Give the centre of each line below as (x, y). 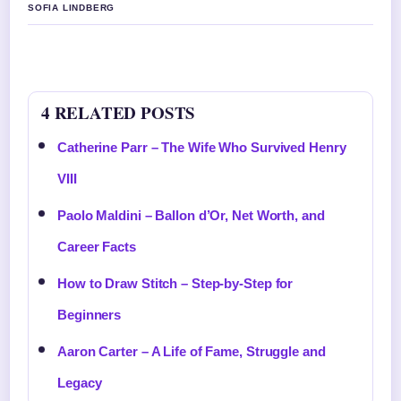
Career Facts (97, 247)
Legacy (80, 383)
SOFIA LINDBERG (72, 8)
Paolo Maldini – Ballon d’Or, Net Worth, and (191, 215)
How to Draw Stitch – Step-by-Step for (175, 283)
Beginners (90, 315)
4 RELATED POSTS (119, 112)
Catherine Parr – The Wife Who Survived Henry (202, 147)
